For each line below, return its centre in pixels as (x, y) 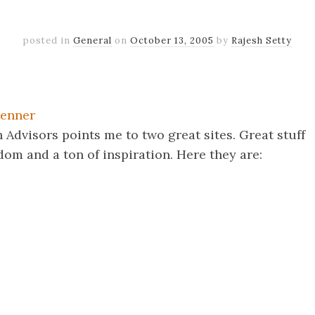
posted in (48, 41)
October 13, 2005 (172, 41)
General (92, 41)
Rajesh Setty (262, 41)
